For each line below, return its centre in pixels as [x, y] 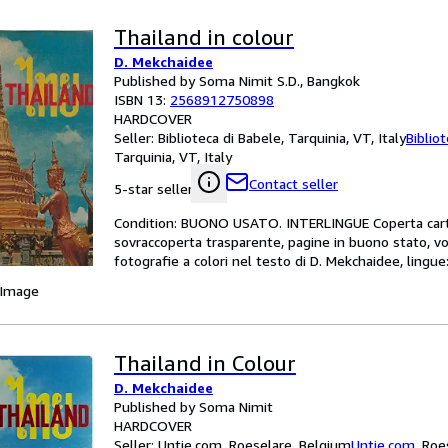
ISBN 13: [142, 99]
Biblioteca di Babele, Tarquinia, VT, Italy [282, 137]
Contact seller [293, 183]
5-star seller [153, 188]
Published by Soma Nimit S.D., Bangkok [237, 80]
